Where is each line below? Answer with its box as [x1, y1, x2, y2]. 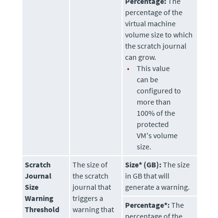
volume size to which [125, 30, 193, 40]
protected [137, 119, 169, 129]
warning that [73, 204, 114, 215]
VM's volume [137, 130, 178, 141]
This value [137, 63, 170, 73]
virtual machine [125, 18, 176, 29]
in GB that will [125, 171, 170, 181]
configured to [137, 86, 182, 96]
